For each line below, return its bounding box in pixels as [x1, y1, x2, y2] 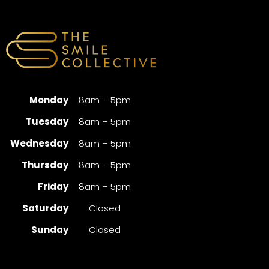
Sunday [31, 223, 68, 236]
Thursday [22, 159, 68, 171]
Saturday [22, 202, 68, 214]
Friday [38, 180, 68, 193]
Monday [29, 94, 68, 106]
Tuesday [26, 115, 68, 128]
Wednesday [10, 137, 68, 150]
